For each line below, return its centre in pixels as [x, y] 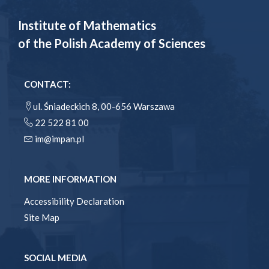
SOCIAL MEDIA [56, 258]
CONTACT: [47, 84]
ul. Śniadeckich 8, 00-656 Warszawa [104, 107]
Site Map [42, 218]
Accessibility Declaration [74, 201]
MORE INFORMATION [70, 179]
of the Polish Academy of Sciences [112, 44]
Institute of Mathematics [87, 26]
